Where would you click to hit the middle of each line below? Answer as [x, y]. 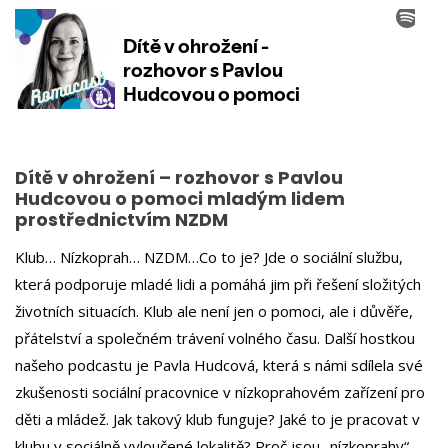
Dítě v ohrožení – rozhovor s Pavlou [179, 177]
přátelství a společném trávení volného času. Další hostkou [215, 337]
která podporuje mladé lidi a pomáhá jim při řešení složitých [218, 283]
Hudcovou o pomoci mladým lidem [180, 198]
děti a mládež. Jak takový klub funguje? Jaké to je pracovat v [217, 418]
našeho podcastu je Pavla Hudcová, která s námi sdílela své [219, 364]
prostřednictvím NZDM [121, 219]
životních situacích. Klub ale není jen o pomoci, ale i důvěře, [214, 310]
